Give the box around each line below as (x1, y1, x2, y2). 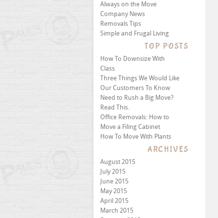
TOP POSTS (145, 41, 189, 51)
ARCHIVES (147, 145, 189, 154)
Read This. (100, 104, 129, 111)
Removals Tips (100, 20, 141, 27)
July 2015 (100, 168, 126, 175)
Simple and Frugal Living (100, 30, 169, 37)
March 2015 (100, 207, 133, 214)
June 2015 (100, 178, 128, 185)
